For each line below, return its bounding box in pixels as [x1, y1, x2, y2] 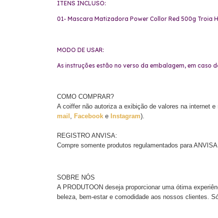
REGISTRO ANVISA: [57, 131, 117, 139]
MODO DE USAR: [57, 46, 106, 54]
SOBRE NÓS [57, 173, 95, 181]
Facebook [74, 112, 105, 120]
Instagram [110, 112, 141, 120]
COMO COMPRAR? [57, 92, 114, 100]
